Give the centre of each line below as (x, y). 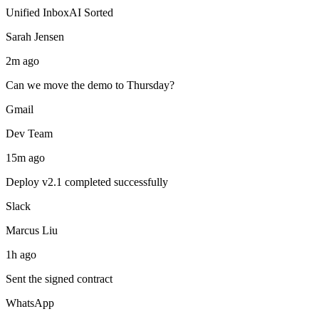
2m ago (22, 61)
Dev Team (29, 133)
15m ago (25, 157)
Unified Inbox (37, 12)
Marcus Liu (32, 230)
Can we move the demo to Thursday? (90, 85)
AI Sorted (91, 12)
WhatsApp (30, 303)
